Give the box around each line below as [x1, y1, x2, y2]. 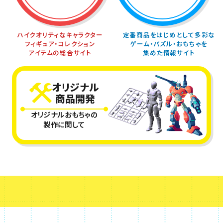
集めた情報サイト [143, 48, 195, 58]
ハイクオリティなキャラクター [17, 30, 103, 40]
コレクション [58, 39, 96, 49]
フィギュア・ [24, 39, 59, 49]
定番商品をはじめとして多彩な [122, 30, 216, 40]
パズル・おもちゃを [153, 39, 208, 49]
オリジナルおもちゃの [30, 109, 98, 120]
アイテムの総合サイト [28, 48, 92, 58]
